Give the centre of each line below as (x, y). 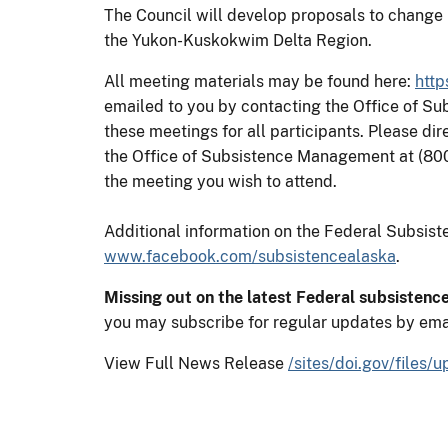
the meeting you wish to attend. (220, 181)
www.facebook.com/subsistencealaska (250, 256)
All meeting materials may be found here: (259, 81)
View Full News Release (196, 363)
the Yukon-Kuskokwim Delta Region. (238, 40)
